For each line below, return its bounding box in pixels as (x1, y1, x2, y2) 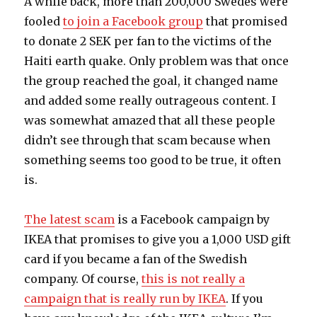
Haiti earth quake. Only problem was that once (24, 53, 289, 68)
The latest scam (24, 212, 115, 226)
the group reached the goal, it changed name (24, 73, 279, 88)
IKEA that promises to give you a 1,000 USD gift (24, 231, 292, 246)
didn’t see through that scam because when (24, 132, 271, 147)
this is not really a (142, 271, 246, 286)
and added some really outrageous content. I (24, 93, 277, 108)
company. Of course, (24, 271, 142, 286)
